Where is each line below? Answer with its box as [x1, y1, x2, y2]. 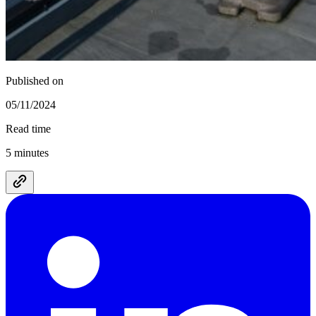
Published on [6, 75, 63, 87]
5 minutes [6, 147, 49, 159]
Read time [6, 123, 51, 135]
